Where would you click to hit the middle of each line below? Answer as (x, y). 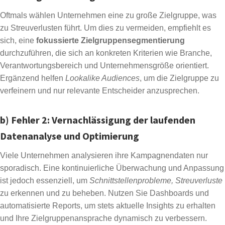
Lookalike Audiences (102, 78)
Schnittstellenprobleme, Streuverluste (156, 180)
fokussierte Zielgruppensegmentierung (110, 40)
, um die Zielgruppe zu (179, 78)
